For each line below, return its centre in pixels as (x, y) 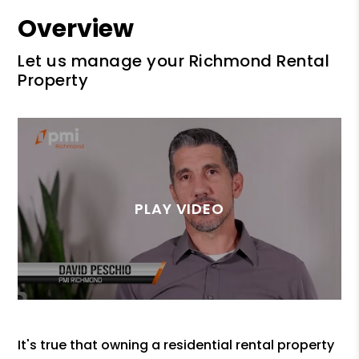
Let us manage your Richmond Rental (174, 61)
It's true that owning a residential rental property (176, 345)
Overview (76, 29)
